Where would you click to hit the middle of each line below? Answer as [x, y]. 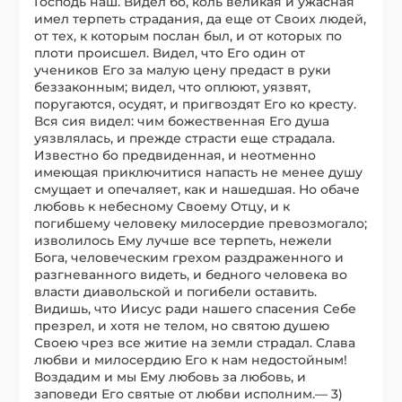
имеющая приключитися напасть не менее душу [199, 172]
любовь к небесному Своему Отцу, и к [162, 206]
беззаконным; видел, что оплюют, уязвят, [173, 87]
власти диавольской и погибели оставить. [176, 291]
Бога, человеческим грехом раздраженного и [189, 257]
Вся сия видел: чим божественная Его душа [182, 121]
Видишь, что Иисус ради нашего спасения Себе [196, 308]
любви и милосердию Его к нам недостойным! [191, 359]
